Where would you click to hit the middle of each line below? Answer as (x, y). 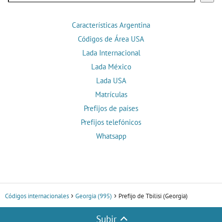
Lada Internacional (111, 53)
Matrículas (111, 94)
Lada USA (111, 80)
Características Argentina (111, 25)
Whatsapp (111, 136)
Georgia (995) (94, 196)
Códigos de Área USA (111, 39)
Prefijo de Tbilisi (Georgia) (153, 196)
